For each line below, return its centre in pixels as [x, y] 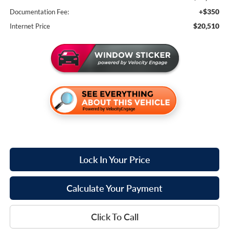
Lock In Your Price [114, 159]
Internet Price [30, 26]
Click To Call [114, 216]
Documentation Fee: [39, 12]
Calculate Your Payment [114, 188]
